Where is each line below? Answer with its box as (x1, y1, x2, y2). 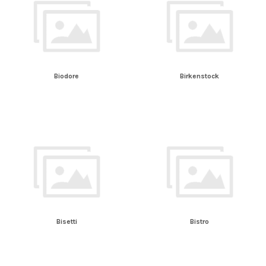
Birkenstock (180, 72, 219, 81)
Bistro (190, 217, 209, 226)
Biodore (54, 72, 79, 81)
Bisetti (56, 217, 77, 226)
